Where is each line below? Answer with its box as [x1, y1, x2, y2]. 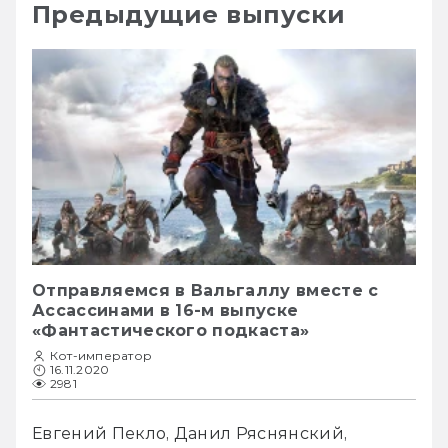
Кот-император [50, 347, 153, 363]
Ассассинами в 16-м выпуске [32, 300, 299, 320]
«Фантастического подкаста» [32, 320, 310, 340]
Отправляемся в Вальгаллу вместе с [32, 280, 379, 300]
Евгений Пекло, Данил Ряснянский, [32, 423, 348, 443]
